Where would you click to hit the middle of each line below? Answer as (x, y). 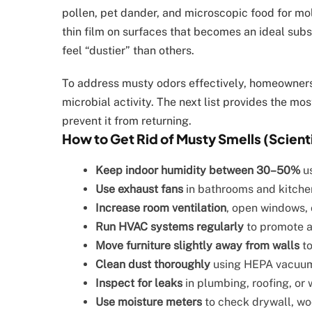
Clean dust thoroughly (153, 264)
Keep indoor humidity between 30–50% (198, 170)
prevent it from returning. (127, 120)
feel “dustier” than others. (128, 50)
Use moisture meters (149, 302)
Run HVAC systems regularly (170, 226)
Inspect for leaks (139, 283)
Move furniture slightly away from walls (197, 245)
